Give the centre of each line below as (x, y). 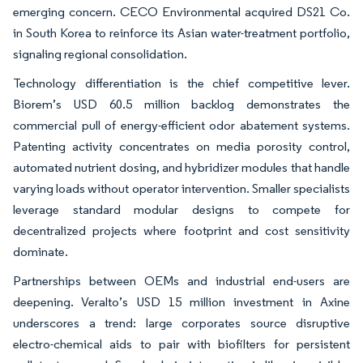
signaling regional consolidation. (101, 53)
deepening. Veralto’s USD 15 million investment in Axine (181, 301)
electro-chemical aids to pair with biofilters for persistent (181, 344)
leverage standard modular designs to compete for (181, 209)
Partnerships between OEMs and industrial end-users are (181, 280)
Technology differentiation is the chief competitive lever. (181, 83)
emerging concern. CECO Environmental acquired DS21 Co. (181, 11)
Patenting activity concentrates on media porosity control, (181, 146)
